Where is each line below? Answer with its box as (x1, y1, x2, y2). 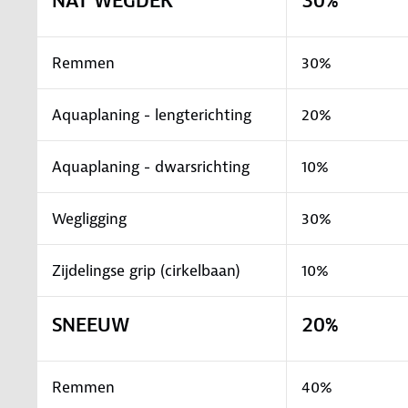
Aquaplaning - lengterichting (52, 104, 251, 125)
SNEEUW (52, 312, 129, 337)
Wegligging (52, 208, 127, 229)
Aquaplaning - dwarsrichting (52, 156, 250, 177)
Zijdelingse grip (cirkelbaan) (52, 260, 240, 280)
